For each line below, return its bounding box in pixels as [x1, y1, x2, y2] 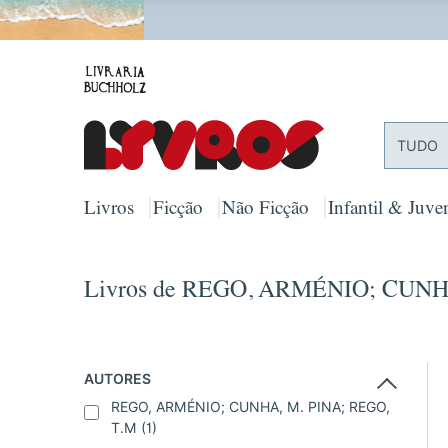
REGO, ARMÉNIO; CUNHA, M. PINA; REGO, [111, 399, 390, 416]
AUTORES [84, 371, 151, 388]
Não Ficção [222, 207, 309, 217]
